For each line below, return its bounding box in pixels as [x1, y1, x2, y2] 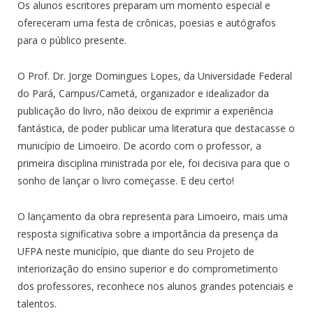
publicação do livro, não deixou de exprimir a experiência [17, 104, 273, 118]
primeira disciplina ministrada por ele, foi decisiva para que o [17, 156, 290, 170]
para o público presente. [17, 34, 126, 48]
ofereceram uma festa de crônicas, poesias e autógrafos [17, 16, 276, 30]
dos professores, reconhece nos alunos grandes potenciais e [17, 279, 293, 293]
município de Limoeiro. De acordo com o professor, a [17, 139, 261, 153]
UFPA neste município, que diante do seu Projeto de [17, 245, 254, 259]
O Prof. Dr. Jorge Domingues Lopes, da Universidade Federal [17, 69, 292, 83]
